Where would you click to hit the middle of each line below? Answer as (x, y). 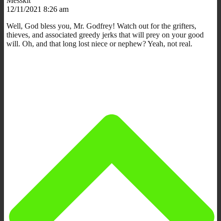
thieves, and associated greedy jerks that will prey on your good (105, 35)
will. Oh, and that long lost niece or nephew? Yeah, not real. (99, 43)
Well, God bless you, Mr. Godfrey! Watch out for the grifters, (101, 26)
